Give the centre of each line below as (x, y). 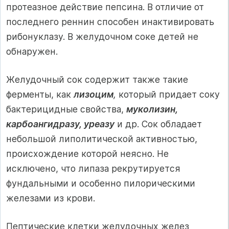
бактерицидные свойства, (66, 109)
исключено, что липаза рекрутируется (93, 169)
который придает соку (168, 95)
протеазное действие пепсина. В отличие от (105, 7)
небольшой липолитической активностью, (102, 139)
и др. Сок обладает (158, 124)
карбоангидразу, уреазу (60, 124)
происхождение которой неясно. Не (87, 154)
